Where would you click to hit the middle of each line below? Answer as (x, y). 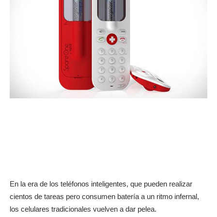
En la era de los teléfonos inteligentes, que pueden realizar (101, 184)
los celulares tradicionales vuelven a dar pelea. (83, 209)
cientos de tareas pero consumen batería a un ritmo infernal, (104, 197)
